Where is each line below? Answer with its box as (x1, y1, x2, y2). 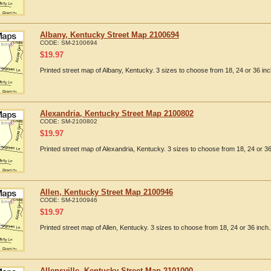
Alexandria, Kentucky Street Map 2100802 (40, 109, 194, 118)
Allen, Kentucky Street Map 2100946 (40, 188, 173, 197)
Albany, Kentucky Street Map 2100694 (40, 30, 179, 39)
